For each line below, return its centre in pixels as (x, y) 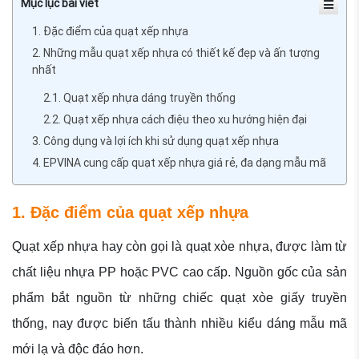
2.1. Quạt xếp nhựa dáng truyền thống (139, 98)
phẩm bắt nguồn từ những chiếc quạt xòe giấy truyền (179, 298)
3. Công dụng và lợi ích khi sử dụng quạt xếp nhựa (155, 141)
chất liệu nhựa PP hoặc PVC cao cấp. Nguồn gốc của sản (179, 272)
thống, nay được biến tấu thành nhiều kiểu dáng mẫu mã (179, 324)
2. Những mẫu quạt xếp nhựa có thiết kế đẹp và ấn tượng (176, 53)
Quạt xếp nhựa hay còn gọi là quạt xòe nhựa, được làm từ (179, 247)
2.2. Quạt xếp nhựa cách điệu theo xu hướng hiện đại (175, 120)
